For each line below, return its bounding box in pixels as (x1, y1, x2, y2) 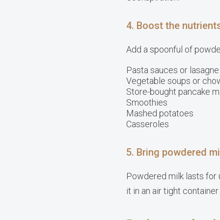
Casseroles (126, 119, 169, 129)
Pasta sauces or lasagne (126, 65, 219, 75)
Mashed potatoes (126, 108, 193, 118)
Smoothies (126, 97, 167, 108)
